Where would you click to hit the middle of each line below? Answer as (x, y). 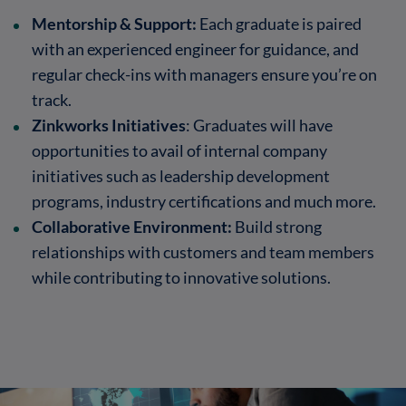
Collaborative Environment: (132, 226)
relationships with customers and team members (203, 251)
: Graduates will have (259, 125)
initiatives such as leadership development (181, 175)
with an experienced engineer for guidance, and (195, 48)
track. (52, 99)
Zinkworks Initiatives (109, 125)
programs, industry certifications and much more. (204, 201)
